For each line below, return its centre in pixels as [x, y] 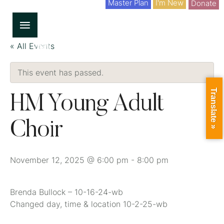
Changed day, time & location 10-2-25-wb [89, 204]
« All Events [32, 46]
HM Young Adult [87, 105]
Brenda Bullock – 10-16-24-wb [66, 192]
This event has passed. [60, 72]
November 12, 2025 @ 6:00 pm [69, 160]
